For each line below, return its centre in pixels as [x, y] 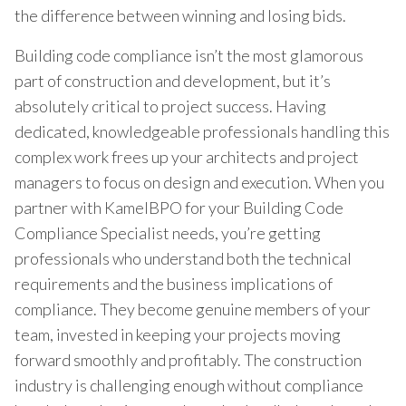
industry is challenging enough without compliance [189, 385]
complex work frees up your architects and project [187, 156]
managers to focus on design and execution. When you [199, 182]
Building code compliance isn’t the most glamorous [189, 55]
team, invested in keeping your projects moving [178, 334]
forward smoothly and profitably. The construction [188, 359]
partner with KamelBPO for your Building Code [179, 207]
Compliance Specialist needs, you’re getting [168, 232]
